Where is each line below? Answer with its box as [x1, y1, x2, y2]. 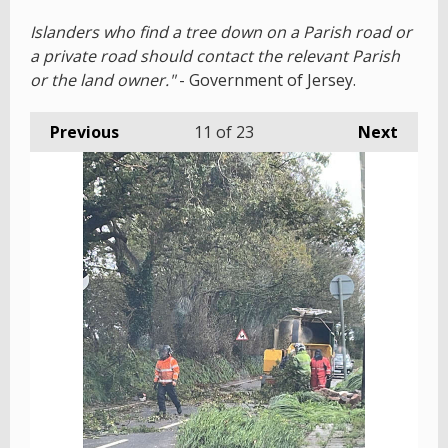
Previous [50, 120, 119, 143]
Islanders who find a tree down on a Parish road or [30, 20, 412, 43]
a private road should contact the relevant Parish [30, 44, 400, 67]
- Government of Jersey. [179, 68, 356, 91]
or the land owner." [30, 68, 179, 91]
